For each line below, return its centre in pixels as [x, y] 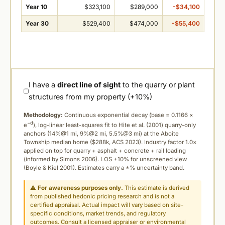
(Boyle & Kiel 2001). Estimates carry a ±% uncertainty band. [104, 168]
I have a [43, 85]
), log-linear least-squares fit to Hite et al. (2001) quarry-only [115, 125]
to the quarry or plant [158, 85]
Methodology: [43, 115]
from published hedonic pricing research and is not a [102, 197]
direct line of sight [89, 85]
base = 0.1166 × [172, 115]
